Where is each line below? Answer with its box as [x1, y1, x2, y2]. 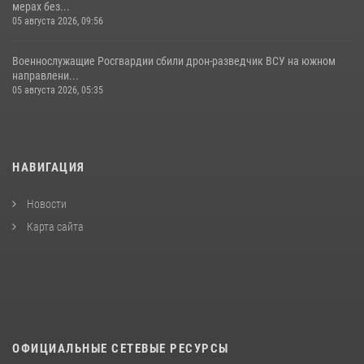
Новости [24, 197, 67, 210]
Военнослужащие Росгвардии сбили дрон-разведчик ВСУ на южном [12, 54, 336, 67]
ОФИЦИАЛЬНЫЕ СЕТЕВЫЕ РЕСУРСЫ [12, 340, 229, 356]
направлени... [12, 68, 79, 82]
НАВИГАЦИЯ [12, 159, 85, 175]
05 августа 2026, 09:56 [12, 15, 103, 27]
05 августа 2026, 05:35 [12, 84, 103, 96]
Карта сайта [24, 219, 84, 233]
